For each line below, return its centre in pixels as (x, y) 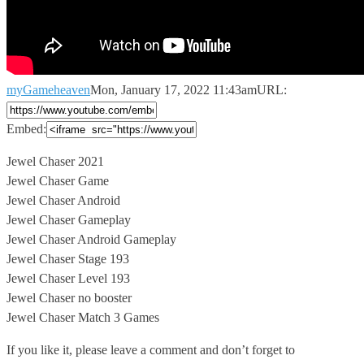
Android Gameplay (127, 239)
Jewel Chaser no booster (69, 297)
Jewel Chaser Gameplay (69, 219)
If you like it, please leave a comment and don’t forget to (151, 349)
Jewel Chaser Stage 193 (68, 258)
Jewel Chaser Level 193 (68, 278)
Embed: (26, 128)
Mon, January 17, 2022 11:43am (173, 89)
